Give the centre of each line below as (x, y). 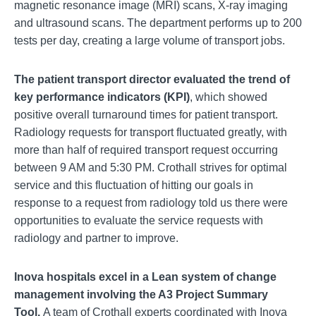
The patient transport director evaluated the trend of (152, 80)
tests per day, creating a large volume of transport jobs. (150, 41)
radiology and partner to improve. (96, 238)
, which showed (229, 97)
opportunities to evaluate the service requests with (139, 221)
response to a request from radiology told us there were (151, 203)
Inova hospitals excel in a (81, 277)
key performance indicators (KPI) (102, 97)
